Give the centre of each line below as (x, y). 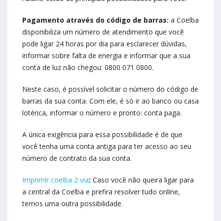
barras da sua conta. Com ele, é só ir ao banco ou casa (110, 101)
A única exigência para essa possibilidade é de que (102, 135)
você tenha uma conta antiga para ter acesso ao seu (107, 147)
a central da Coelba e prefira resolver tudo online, (101, 192)
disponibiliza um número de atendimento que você (103, 32)
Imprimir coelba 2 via (55, 180)
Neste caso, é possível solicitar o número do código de (110, 89)
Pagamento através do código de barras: (95, 20)
